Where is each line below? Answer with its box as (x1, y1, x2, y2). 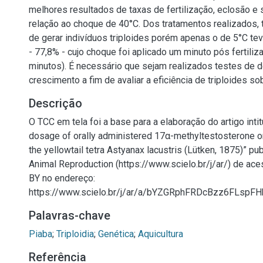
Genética (98, 228, 134, 240)
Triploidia (56, 228, 94, 240)
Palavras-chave (29, 208, 110, 222)
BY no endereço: (29, 173, 95, 184)
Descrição (29, 96, 82, 110)
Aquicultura (138, 228, 183, 240)
